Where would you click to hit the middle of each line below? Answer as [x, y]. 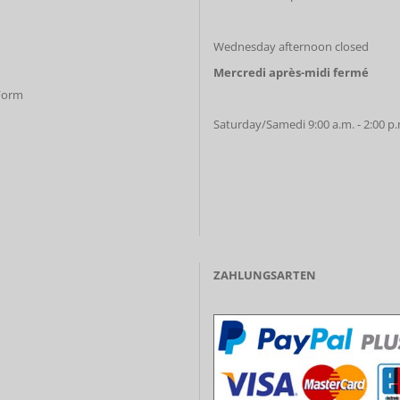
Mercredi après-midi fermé [291, 72]
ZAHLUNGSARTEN [265, 275]
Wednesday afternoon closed [291, 46]
